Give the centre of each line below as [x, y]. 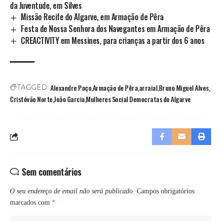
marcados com [31, 203]
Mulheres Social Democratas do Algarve [138, 99]
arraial [148, 88]
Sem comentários [52, 172]
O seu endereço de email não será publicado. [72, 191]
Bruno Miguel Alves [184, 88]
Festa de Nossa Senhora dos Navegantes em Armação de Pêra [115, 28]
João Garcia [69, 99]
